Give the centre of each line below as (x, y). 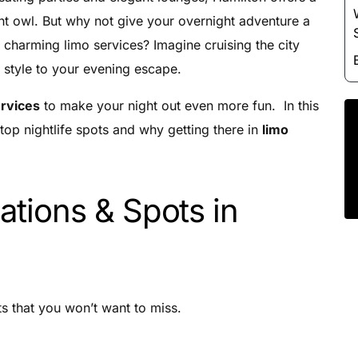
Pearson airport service (227, 89)
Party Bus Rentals (211, 61)
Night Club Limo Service (229, 33)
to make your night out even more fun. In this (179, 106)
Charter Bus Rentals (217, 145)
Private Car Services (218, 117)
